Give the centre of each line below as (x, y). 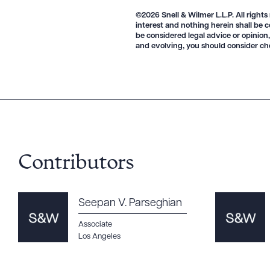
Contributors (76, 164)
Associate (95, 224)
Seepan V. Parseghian (130, 203)
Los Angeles (99, 237)
